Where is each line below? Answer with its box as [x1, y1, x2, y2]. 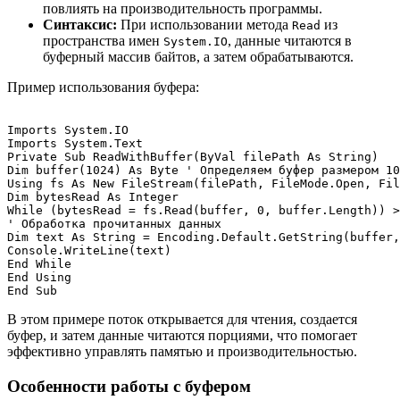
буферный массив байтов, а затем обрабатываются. [43, 49, 354, 65]
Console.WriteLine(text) [7, 244, 171, 258]
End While [7, 257, 71, 271]
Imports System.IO [7, 123, 129, 137]
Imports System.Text [7, 137, 143, 151]
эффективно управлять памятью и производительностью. [7, 344, 357, 360]
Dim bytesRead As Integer [7, 190, 179, 204]
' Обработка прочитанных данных [7, 217, 221, 231]
